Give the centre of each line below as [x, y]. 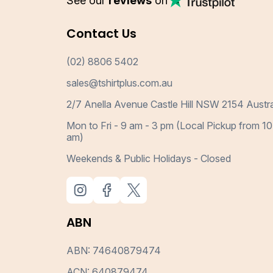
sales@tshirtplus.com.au [120, 83]
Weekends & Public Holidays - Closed [149, 159]
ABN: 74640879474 [114, 251]
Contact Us [102, 34]
